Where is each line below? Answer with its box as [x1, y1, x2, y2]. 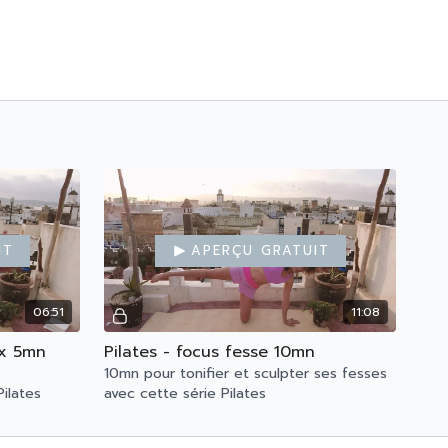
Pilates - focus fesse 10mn [104, 340, 315, 365]
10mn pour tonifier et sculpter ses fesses [104, 363, 387, 385]
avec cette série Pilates [104, 383, 266, 405]
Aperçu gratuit [190, 240, 330, 260]
